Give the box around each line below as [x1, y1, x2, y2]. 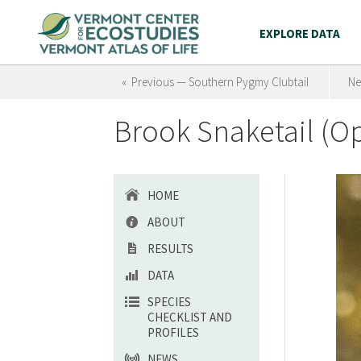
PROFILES [147, 325, 199, 340]
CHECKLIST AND [147, 309, 232, 325]
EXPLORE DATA [259, 26, 340, 41]
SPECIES [147, 294, 191, 309]
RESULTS [147, 241, 193, 256]
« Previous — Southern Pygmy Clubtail [122, 74, 309, 89]
